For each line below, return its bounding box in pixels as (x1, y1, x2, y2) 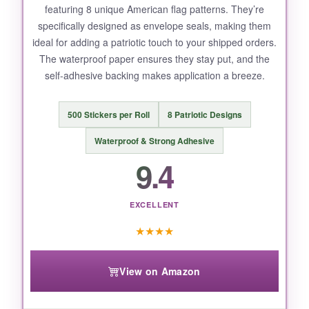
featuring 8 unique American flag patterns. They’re (45, 2, 264, 16)
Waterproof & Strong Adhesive (94, 134, 215, 148)
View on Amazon (119, 264, 201, 279)
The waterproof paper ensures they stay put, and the (39, 52, 270, 66)
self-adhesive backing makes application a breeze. (44, 68, 265, 82)
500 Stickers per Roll (67, 108, 150, 121)
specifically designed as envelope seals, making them (38, 19, 271, 32)
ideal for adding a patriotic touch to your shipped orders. (32, 35, 277, 49)
